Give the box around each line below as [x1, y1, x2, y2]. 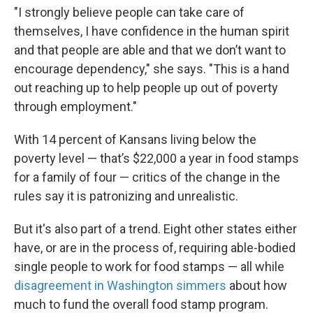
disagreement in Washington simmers [14, 277, 226, 293]
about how [226, 277, 287, 293]
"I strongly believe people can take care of [14, 4, 245, 20]
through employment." [14, 99, 137, 114]
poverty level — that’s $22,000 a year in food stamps [14, 150, 299, 166]
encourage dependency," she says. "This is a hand [14, 61, 289, 76]
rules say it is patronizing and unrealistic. [14, 188, 238, 203]
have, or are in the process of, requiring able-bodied [14, 240, 296, 255]
